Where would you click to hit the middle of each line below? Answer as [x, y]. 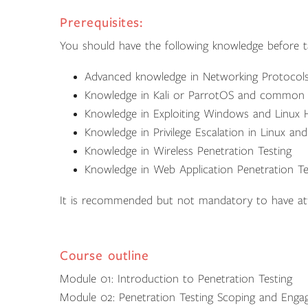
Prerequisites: [101, 22]
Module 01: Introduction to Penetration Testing [176, 279]
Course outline [104, 255]
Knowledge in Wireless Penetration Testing [188, 151]
